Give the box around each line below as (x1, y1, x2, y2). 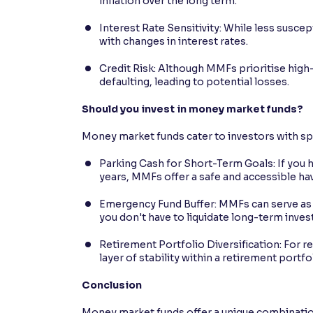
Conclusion (82, 278, 142, 291)
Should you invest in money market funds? (82, 102, 303, 115)
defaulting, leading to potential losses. (99, 75, 289, 88)
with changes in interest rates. (99, 34, 248, 48)
